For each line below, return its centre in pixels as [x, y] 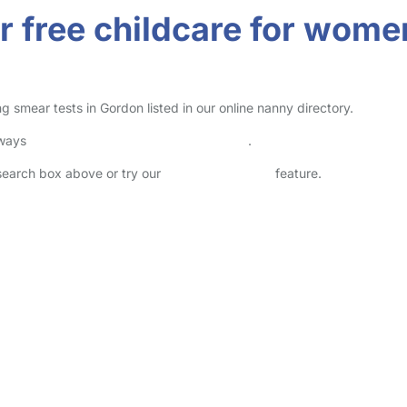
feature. [297, 173]
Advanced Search [218, 173]
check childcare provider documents [139, 140]
